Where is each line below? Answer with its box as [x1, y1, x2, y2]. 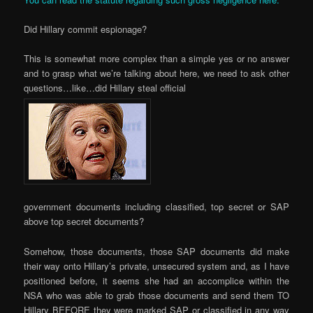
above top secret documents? [24, 214, 145, 228]
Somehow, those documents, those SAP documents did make [24, 244, 289, 258]
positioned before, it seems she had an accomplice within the [24, 273, 289, 287]
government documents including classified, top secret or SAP [24, 200, 289, 214]
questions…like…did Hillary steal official [24, 81, 187, 95]
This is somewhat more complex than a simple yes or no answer [24, 52, 289, 66]
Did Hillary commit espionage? [24, 22, 147, 36]
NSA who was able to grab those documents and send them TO [24, 288, 289, 302]
